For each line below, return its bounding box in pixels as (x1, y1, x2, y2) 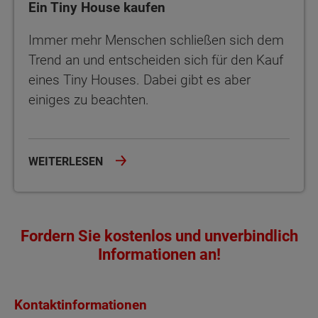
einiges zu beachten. (28, 91, 149, 108)
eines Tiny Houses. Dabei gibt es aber (28, 71, 251, 88)
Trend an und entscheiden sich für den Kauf (28, 51, 283, 68)
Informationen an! (97, 245, 221, 263)
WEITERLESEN (28, 154, 106, 168)
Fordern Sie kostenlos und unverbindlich (20, 226, 298, 245)
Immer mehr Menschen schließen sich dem (28, 31, 284, 48)
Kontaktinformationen (14, 297, 147, 314)
